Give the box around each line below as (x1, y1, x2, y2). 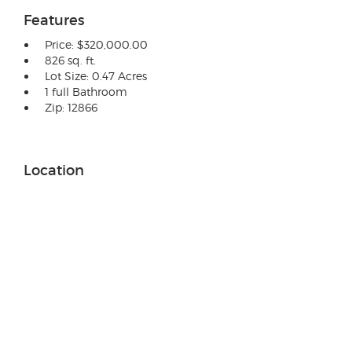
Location (24, 161, 84, 179)
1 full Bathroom (45, 84, 127, 98)
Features (24, 11, 84, 29)
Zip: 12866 (45, 100, 97, 114)
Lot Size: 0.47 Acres (45, 68, 147, 82)
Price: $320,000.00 (45, 37, 148, 51)
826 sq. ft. (45, 53, 96, 67)
